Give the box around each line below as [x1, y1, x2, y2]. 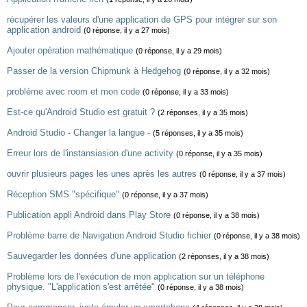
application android [7, 25, 81, 35]
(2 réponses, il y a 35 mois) [158, 108, 248, 116]
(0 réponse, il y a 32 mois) [184, 67, 270, 75]
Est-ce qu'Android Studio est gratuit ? [7, 107, 155, 117]
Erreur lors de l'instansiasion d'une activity [7, 148, 173, 158]
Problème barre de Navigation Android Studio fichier [7, 230, 211, 241]
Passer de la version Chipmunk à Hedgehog [7, 66, 181, 76]
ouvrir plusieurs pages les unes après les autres [7, 169, 197, 179]
